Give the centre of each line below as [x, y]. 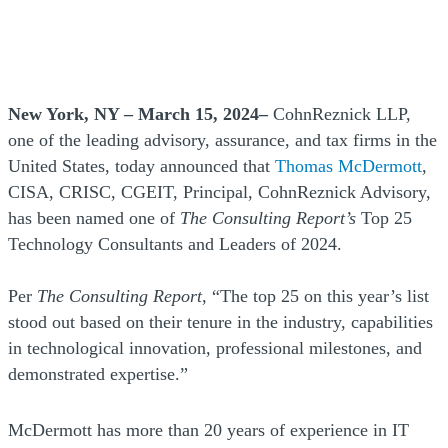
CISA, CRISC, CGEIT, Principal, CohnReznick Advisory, [219, 191]
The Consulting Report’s [268, 217]
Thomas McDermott [348, 165]
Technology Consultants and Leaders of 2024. [175, 243]
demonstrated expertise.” [98, 373]
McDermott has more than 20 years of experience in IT [208, 429]
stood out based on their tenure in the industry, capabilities [220, 321]
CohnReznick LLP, [342, 113]
